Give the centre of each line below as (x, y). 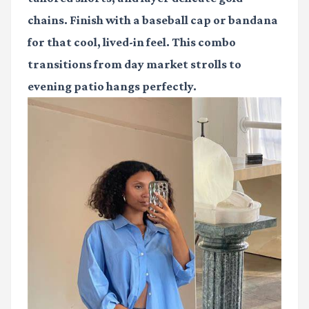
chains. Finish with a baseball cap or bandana (153, 20)
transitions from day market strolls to (134, 64)
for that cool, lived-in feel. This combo (132, 42)
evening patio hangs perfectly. (112, 86)
